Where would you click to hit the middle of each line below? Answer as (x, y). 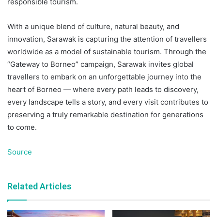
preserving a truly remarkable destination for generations (105, 114)
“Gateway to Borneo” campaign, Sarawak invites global (101, 64)
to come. (22, 127)
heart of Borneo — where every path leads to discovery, (103, 89)
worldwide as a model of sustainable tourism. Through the (107, 51)
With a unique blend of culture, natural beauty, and (93, 26)
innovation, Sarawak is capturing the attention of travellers (107, 39)
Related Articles (39, 186)
